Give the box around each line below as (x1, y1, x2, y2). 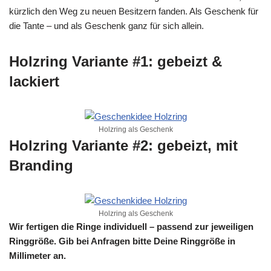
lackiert (9, 73, 59, 90)
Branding (9, 157, 73, 174)
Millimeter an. (9, 250, 66, 261)
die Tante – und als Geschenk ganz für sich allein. (9, 21, 204, 31)
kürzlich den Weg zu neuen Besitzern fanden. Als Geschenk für (9, 6, 258, 16)
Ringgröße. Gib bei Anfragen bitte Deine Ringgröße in (9, 236, 235, 246)
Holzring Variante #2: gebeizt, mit (9, 137, 238, 154)
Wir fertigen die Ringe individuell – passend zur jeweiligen (9, 221, 253, 232)
